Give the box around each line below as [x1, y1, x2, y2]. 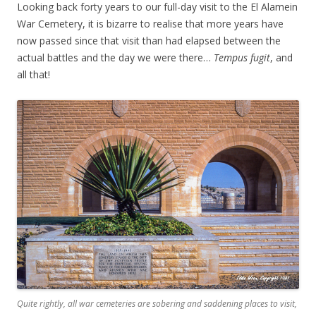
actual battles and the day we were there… [17, 51, 214, 64]
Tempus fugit [214, 51, 270, 64]
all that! [17, 68, 50, 81]
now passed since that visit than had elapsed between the [17, 34, 281, 47]
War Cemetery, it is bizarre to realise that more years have [17, 17, 284, 30]
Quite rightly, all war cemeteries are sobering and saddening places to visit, [17, 298, 297, 310]
